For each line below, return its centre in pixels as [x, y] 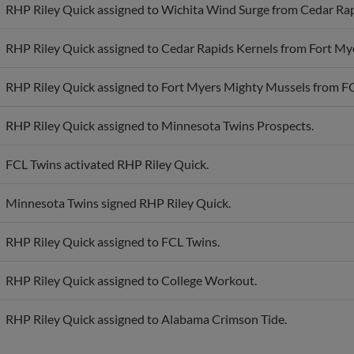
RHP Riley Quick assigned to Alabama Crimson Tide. [146, 302]
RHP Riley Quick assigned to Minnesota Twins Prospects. [160, 108]
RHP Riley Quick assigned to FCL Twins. [113, 224]
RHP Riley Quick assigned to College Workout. [131, 263]
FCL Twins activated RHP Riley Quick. [107, 147]
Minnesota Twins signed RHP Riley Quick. [118, 186]
